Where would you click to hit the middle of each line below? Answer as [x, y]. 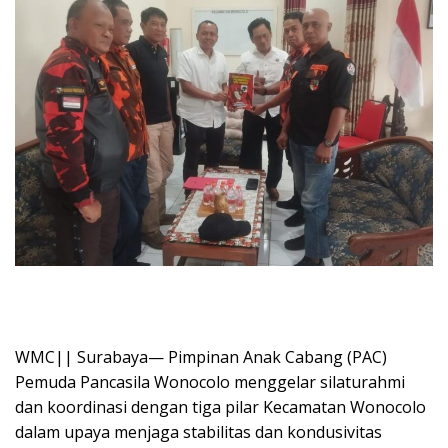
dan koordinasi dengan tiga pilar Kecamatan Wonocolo [220, 406]
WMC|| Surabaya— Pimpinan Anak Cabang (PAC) [201, 356]
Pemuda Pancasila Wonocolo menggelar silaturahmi [210, 381]
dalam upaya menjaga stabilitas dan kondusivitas [198, 431]
